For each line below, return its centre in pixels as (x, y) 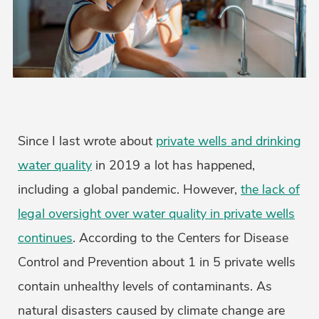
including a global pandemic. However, (129, 190)
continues (45, 238)
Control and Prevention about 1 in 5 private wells (157, 262)
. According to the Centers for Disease (181, 238)
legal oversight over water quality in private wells (156, 214)
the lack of (270, 190)
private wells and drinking (229, 141)
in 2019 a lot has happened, (173, 166)
